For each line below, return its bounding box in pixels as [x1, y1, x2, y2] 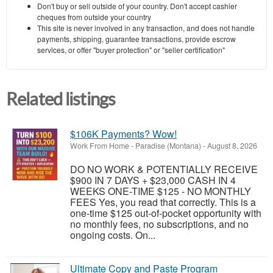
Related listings [6, 90, 116, 110]
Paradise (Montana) [135, 140, 201, 152]
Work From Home [70, 140, 129, 152]
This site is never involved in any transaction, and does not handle [37, 23, 255, 34]
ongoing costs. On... [70, 228, 155, 243]
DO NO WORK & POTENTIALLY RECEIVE [70, 162, 258, 177]
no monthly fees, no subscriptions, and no [70, 217, 249, 232]
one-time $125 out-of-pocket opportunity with [70, 206, 261, 221]
